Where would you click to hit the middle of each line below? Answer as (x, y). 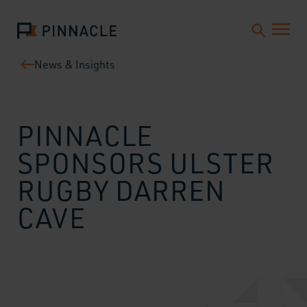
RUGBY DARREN (121, 190)
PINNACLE (85, 135)
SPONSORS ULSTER (146, 163)
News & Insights (75, 64)
